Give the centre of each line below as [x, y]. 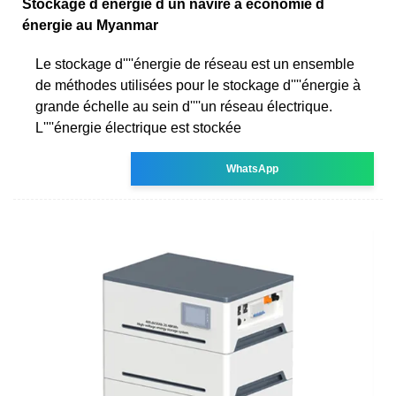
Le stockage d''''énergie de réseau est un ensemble [195, 64]
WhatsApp [253, 168]
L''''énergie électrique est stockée [138, 127]
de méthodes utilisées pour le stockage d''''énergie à [198, 85]
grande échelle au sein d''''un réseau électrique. [184, 106]
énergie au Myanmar [90, 25]
